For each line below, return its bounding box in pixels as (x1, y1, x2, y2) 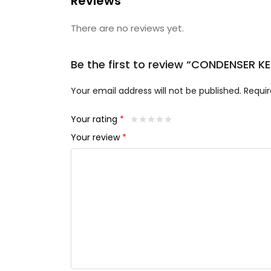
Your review (71, 131, 122, 144)
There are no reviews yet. (71, 22, 184, 34)
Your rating (71, 113, 120, 126)
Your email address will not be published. (71, 85, 241, 97)
